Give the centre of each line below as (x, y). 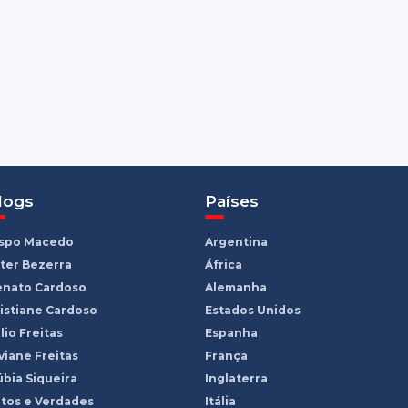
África (223, 265)
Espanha (231, 333)
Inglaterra (236, 379)
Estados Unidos (252, 311)
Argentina (236, 242)
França (226, 356)
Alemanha (235, 288)
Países (231, 202)
